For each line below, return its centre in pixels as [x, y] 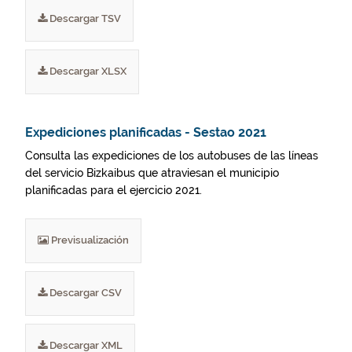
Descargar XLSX [87, 71]
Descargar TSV [84, 18]
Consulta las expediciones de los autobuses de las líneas [172, 156]
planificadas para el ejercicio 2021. [114, 190]
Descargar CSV [84, 293]
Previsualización [89, 240]
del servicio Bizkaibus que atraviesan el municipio [152, 173]
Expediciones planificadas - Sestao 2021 [146, 132]
